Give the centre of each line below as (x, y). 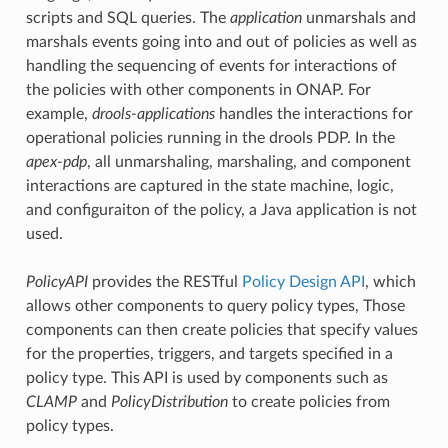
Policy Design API (303, 282)
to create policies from (308, 402)
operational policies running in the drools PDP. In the (210, 138)
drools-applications (153, 114)
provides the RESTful (164, 282)
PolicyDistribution (169, 402)
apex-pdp (56, 162)
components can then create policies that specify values (221, 330)
